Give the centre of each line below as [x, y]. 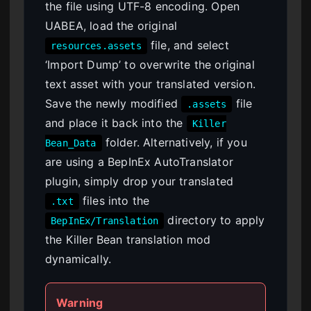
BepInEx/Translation [105, 221]
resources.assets [96, 46]
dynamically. [78, 259]
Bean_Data [71, 143]
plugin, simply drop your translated [140, 182]
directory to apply [215, 220]
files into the [114, 201]
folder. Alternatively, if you [174, 143]
